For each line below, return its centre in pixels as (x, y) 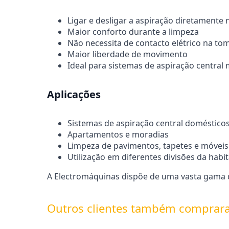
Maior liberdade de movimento (128, 54)
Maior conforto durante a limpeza (133, 32)
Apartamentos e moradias (118, 135)
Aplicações (74, 94)
